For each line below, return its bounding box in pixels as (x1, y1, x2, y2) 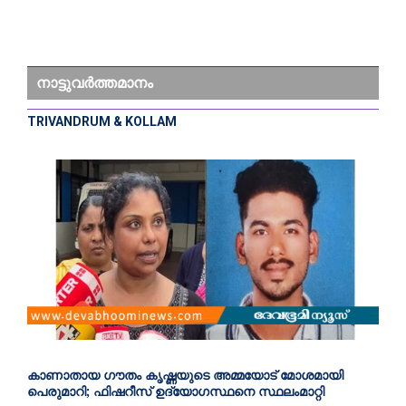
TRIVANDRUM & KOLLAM (27, 113, 177, 129)
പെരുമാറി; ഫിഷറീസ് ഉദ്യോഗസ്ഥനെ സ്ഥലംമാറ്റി (27, 383, 324, 399)
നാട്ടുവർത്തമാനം (36, 73, 153, 92)
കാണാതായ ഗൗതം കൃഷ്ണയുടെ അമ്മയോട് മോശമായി (27, 367, 343, 382)
